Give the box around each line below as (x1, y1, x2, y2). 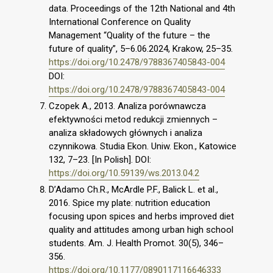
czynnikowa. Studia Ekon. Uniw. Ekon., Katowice (49, 140, 236, 152)
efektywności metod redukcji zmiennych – (49, 113, 218, 125)
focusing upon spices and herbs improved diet (49, 210, 234, 222)
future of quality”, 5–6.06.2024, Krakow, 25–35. (49, 43, 233, 54)
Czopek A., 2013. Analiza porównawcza (49, 100, 206, 112)
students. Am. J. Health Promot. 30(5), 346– (49, 237, 224, 249)
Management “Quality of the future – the (49, 30, 210, 41)
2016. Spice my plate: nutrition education (49, 197, 210, 208)
